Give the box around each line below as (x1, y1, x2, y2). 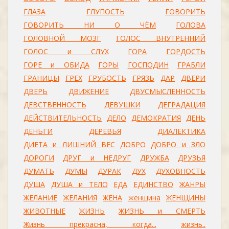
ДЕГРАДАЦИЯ (158, 100, 205, 109)
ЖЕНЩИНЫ (166, 193, 205, 202)
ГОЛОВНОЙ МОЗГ (24, 33, 101, 43)
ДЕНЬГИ (24, 126, 53, 136)
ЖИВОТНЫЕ (24, 206, 65, 216)
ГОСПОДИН (127, 60, 169, 70)
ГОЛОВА (176, 20, 205, 30)
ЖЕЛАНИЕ (24, 193, 57, 202)
